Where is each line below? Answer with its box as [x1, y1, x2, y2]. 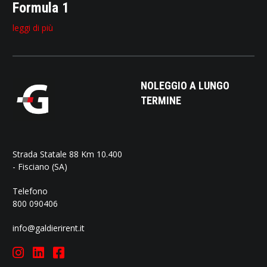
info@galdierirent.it [12, 222, 85, 234]
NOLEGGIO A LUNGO [140, 79, 229, 92]
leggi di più [12, 22, 53, 34]
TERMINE [140, 94, 181, 107]
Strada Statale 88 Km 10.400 [12, 148, 122, 160]
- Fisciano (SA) [12, 161, 67, 173]
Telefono [12, 185, 48, 197]
